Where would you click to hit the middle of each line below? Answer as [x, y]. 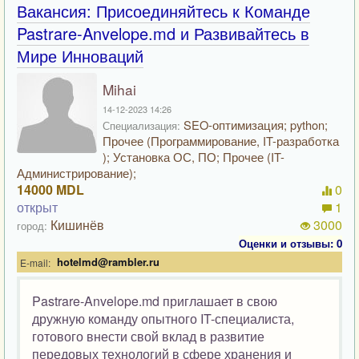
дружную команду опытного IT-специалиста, [163, 319]
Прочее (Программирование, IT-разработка [221, 141]
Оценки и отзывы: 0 [290, 243]
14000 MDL [50, 190]
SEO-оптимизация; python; [254, 125]
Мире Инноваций [80, 56]
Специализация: [141, 125]
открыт [37, 207]
